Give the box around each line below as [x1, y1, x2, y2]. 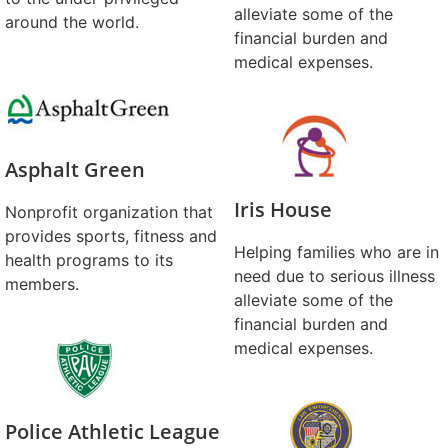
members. [5, 274, 79, 294]
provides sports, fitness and [5, 226, 217, 246]
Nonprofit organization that [5, 202, 213, 222]
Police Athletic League [5, 418, 220, 445]
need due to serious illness [234, 266, 435, 286]
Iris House [234, 196, 332, 223]
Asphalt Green [5, 156, 145, 183]
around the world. [5, 12, 139, 32]
